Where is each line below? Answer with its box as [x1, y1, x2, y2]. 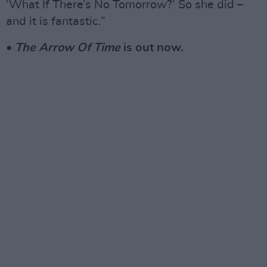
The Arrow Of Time [15, 41, 120, 54]
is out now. [120, 41, 184, 54]
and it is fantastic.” [6, 15, 105, 27]
